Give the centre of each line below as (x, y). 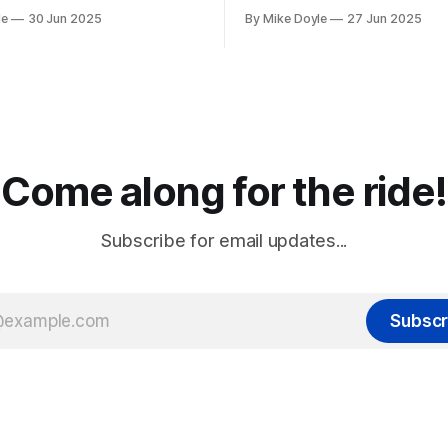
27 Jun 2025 (384, 19)
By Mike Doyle (286, 19)
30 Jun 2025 (65, 19)
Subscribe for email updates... (224, 241)
